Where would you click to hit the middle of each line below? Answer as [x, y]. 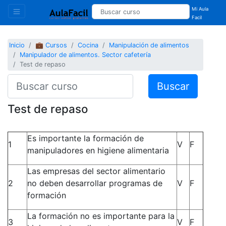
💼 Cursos [51, 45]
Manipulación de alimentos [149, 45]
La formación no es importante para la [101, 216]
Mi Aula [200, 9]
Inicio [17, 45]
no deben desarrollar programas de [95, 183]
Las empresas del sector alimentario [96, 171]
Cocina [88, 45]
